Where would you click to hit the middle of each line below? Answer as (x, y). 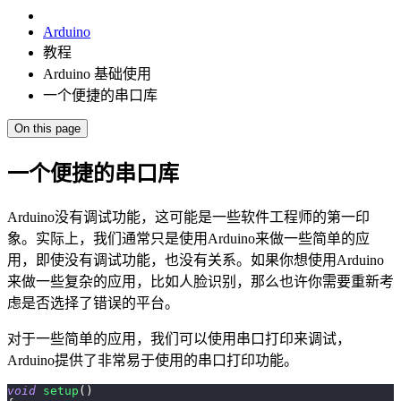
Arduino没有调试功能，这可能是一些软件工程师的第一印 (188, 217)
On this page (47, 129)
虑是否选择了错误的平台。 (93, 303)
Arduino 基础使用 (97, 74)
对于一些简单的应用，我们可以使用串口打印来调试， (179, 339)
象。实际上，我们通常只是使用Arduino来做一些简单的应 (188, 239)
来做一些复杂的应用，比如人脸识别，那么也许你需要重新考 (200, 282)
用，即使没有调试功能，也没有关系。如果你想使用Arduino (196, 260)
